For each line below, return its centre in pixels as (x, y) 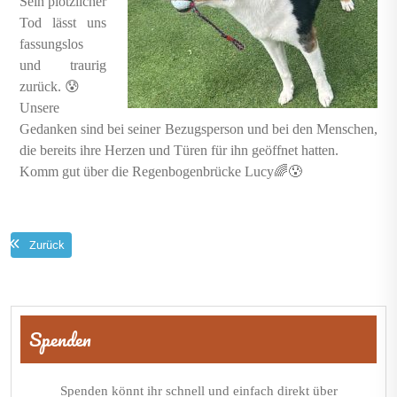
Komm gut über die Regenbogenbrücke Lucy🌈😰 (161, 172)
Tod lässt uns (63, 23)
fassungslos (51, 44)
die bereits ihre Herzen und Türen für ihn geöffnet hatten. (179, 151)
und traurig (63, 66)
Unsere (39, 108)
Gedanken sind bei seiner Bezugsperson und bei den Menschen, (198, 129)
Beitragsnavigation (96, 297)
